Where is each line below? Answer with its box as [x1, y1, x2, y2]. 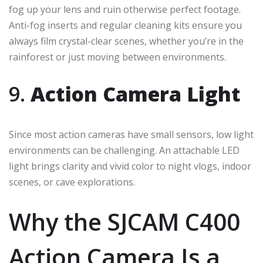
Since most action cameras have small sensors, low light [9, 127, 254, 141]
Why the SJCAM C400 [9, 205, 240, 238]
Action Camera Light [31, 80, 241, 107]
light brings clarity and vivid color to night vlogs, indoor [9, 159, 251, 173]
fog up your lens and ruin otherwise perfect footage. [9, 2, 241, 16]
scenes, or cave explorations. [9, 175, 135, 188]
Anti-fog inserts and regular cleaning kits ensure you [9, 18, 242, 32]
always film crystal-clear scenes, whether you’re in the [9, 34, 244, 48]
